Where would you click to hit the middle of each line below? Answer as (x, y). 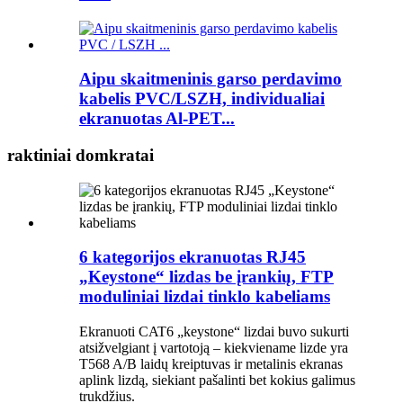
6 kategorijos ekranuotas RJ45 (193, 257)
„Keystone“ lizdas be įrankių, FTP (206, 277)
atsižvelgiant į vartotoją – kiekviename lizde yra (214, 348)
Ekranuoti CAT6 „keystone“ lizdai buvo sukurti (214, 332)
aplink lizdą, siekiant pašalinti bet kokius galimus (217, 381)
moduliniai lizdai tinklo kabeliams (205, 297)
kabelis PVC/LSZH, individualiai (202, 99)
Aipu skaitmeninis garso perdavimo (210, 79)
